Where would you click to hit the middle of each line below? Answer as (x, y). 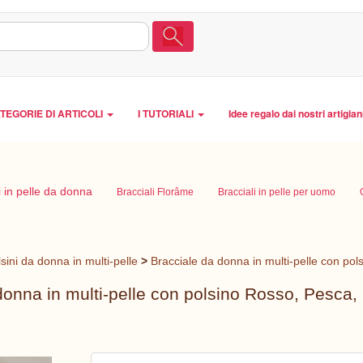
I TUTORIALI (167, 113)
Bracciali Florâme (155, 192)
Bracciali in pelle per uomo (277, 192)
